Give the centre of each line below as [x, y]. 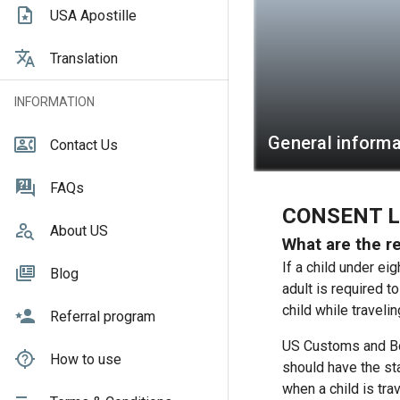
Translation [84, 58]
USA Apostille [93, 15]
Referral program [103, 316]
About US [79, 230]
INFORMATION [54, 101]
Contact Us [84, 145]
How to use [86, 359]
